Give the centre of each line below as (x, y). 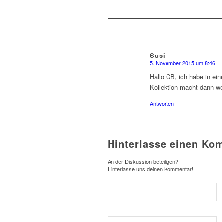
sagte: (162, 67)
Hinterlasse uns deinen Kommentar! (150, 169)
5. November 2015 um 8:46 (182, 63)
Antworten (162, 103)
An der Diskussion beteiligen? (143, 161)
